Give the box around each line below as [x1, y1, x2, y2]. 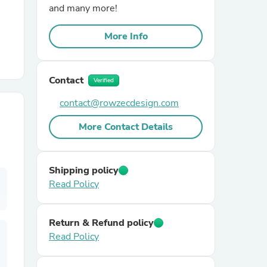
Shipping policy [49, 164, 119, 177]
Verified [94, 76, 114, 85]
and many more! [49, 2, 117, 15]
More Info [104, 30, 148, 43]
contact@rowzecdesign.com [60, 97, 179, 110]
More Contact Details [79, 120, 173, 133]
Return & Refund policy [49, 216, 154, 229]
